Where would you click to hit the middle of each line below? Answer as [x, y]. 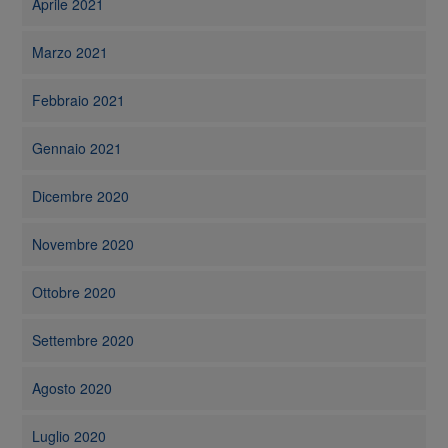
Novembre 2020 [83, 244]
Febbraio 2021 [79, 100]
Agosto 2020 [72, 388]
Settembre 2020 [83, 340]
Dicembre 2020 [81, 196]
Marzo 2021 [70, 52]
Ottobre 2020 [74, 292]
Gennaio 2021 [77, 148]
